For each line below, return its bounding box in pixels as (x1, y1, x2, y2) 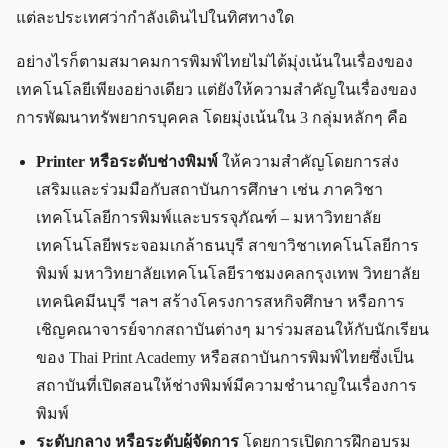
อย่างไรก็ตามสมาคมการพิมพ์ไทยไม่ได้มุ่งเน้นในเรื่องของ (16, 53, 413, 71)
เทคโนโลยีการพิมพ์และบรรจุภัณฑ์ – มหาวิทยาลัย (36, 209, 382, 227)
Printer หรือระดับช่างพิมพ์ (36, 153, 219, 171)
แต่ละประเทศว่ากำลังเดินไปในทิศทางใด (16, 9, 294, 27)
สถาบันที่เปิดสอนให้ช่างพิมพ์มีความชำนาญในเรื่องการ (36, 377, 418, 395)
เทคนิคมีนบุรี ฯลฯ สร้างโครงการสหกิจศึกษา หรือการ (36, 293, 406, 311)
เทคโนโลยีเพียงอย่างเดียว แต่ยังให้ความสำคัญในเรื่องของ (16, 81, 417, 99)
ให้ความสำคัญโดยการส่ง (218, 153, 400, 171)
